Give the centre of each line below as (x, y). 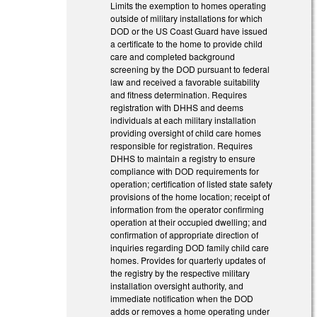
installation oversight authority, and (177, 285)
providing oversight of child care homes (186, 132)
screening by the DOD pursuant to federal (190, 69)
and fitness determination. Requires (179, 94)
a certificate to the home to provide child (187, 43)
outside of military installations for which (187, 18)
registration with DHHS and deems (177, 107)
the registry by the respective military (180, 272)
